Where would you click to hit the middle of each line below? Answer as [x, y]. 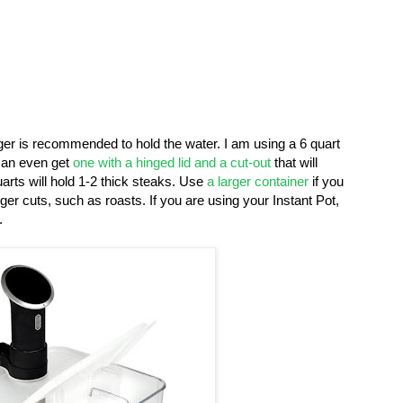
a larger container [258, 181]
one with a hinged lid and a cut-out [170, 162]
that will [294, 162]
